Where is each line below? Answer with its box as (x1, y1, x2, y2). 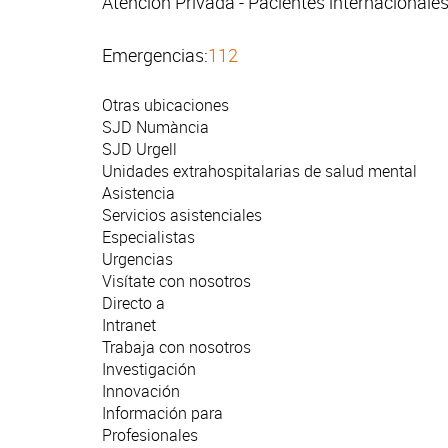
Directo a (102, 292, 165, 315)
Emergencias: (102, 43, 208, 68)
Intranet (102, 314, 156, 337)
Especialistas (102, 226, 195, 249)
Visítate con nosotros (102, 270, 251, 293)
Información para (102, 402, 223, 425)
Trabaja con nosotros (102, 336, 251, 359)
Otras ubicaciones (102, 94, 229, 117)
